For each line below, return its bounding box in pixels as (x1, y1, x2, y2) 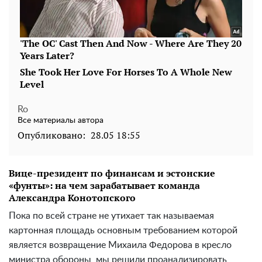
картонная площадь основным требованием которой (9, 226, 237, 236)
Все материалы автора (18, 116, 104, 125)
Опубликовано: (18, 129, 85, 142)
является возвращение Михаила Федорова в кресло (9, 240, 232, 250)
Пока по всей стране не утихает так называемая (9, 211, 214, 221)
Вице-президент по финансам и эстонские (9, 167, 215, 180)
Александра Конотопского (9, 191, 136, 205)
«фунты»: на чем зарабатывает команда (9, 179, 200, 192)
